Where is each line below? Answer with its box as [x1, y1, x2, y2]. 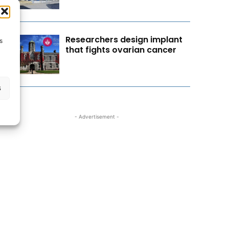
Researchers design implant [65, 34, 183, 45]
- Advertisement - [74, 113, 119, 120]
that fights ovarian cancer [65, 44, 177, 56]
